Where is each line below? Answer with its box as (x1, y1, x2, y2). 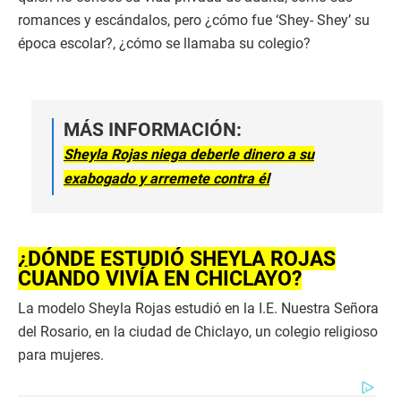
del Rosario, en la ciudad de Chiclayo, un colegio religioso (18, 322, 378, 340)
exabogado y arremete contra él (64, 169, 269, 187)
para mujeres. (18, 346, 104, 363)
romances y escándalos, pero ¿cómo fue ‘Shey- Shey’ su (18, 11, 370, 29)
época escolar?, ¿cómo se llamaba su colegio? (18, 34, 311, 52)
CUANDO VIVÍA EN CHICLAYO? (18, 266, 302, 290)
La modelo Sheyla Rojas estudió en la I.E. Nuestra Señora (18, 299, 379, 317)
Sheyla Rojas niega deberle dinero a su (64, 145, 314, 163)
